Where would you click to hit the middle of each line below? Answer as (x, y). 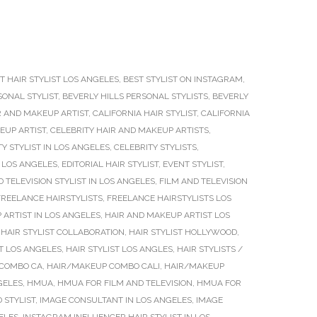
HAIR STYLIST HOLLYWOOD (183, 232)
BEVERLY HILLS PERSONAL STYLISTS (135, 96)
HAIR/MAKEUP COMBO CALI (103, 266)
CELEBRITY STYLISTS (155, 147)
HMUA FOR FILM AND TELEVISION (125, 283)
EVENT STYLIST (193, 164)
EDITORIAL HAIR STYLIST (110, 164)
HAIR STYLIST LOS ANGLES (119, 249)
